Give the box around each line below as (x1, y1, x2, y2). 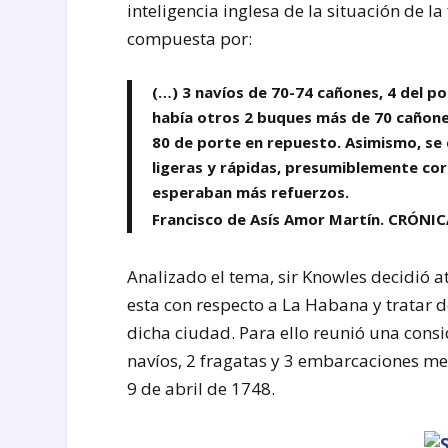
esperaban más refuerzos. (152, 182, 350, 203)
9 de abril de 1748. (127, 377, 276, 401)
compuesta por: (127, 27, 253, 51)
